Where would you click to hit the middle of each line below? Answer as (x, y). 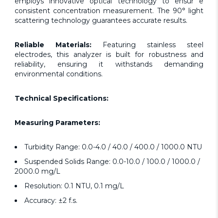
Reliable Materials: (53, 45)
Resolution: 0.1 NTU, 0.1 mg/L (74, 186)
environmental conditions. (59, 74)
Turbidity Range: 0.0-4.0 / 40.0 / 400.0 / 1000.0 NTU (113, 147)
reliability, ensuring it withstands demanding (109, 64)
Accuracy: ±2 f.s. (51, 201)
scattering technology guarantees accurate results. (101, 21)
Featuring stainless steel (147, 45)
